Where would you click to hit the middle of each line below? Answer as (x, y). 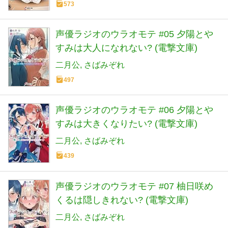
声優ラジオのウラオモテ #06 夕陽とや (134, 110)
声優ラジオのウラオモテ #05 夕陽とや (134, 34)
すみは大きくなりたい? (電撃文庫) (126, 124)
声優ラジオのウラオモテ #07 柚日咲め (134, 186)
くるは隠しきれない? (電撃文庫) (122, 200)
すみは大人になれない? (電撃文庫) (126, 48)
